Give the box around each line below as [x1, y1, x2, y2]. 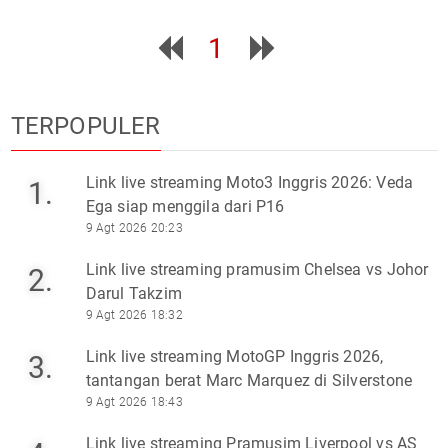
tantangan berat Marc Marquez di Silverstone [85, 370, 413, 390]
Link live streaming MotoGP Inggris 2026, [85, 346, 384, 366]
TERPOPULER [10, 111, 161, 140]
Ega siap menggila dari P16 [85, 196, 285, 216]
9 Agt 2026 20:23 [85, 220, 183, 235]
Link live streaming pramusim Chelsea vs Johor [85, 259, 429, 279]
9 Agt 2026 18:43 [85, 394, 183, 409]
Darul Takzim [85, 283, 182, 303]
